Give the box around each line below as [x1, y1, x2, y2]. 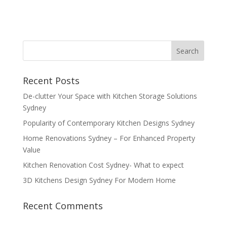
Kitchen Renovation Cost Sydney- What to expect [22, 160, 184, 170]
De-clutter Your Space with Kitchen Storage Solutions [22, 91, 197, 101]
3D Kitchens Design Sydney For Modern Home [22, 175, 176, 185]
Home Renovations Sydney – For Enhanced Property [22, 133, 195, 143]
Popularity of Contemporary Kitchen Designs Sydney [22, 118, 195, 128]
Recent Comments [22, 199, 103, 212]
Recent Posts [22, 74, 80, 87]
